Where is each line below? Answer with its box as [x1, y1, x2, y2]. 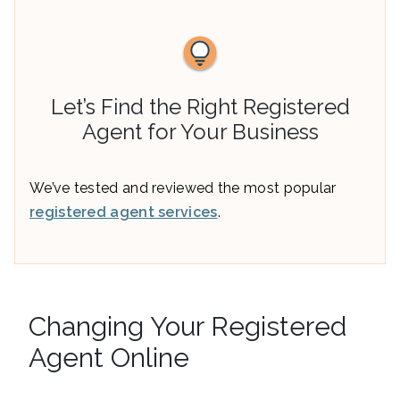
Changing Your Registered [29, 310, 346, 342]
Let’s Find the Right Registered [50, 93, 350, 120]
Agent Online [29, 341, 189, 373]
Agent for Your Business [81, 118, 319, 145]
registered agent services [29, 203, 218, 221]
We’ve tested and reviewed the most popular [29, 179, 337, 196]
